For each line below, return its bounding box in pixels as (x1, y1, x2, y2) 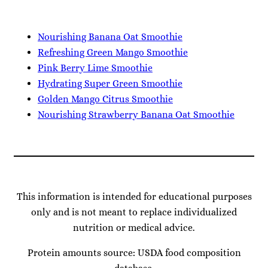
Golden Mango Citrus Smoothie (38, 93, 173, 105)
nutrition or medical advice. (73, 222, 195, 234)
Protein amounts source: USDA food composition (27, 247, 241, 259)
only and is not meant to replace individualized (31, 206, 237, 218)
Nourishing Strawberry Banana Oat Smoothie (38, 109, 234, 121)
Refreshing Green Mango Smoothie (38, 47, 188, 59)
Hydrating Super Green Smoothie (38, 78, 182, 90)
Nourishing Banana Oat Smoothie (38, 31, 182, 43)
